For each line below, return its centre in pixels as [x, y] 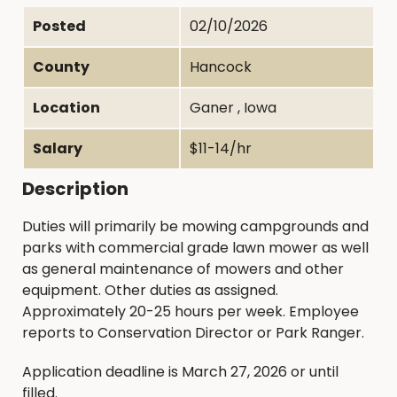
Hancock [221, 67]
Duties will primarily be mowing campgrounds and [195, 226]
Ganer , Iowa [233, 108]
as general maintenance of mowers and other [183, 269]
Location [66, 108]
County [61, 67]
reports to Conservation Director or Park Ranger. [193, 332]
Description [75, 188]
